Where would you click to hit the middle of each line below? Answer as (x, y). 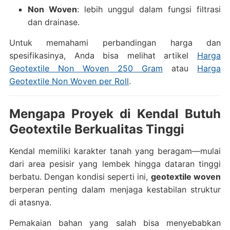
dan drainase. (53, 22)
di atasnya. (30, 202)
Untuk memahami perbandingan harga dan (115, 43)
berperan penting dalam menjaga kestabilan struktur (115, 189)
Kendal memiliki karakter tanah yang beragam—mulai (115, 151)
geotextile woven (186, 177)
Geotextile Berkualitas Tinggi (97, 129)
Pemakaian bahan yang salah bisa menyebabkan (115, 223)
